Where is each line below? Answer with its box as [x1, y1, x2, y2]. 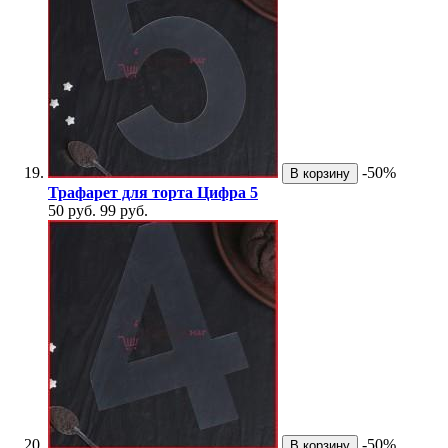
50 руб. [48, 202, 96, 220]
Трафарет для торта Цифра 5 [48, 184, 258, 202]
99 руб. [100, 202, 148, 220]
